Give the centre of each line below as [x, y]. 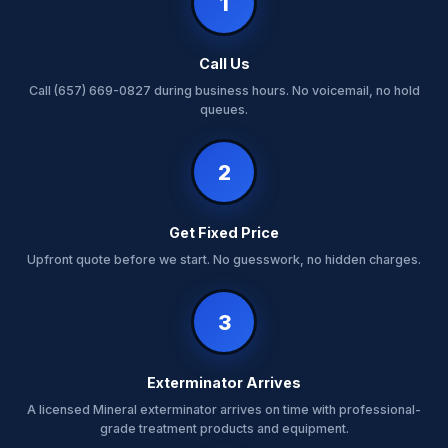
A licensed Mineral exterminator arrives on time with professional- [224, 409]
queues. [224, 109]
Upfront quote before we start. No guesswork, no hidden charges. [224, 259]
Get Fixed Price [224, 232]
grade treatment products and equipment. [224, 428]
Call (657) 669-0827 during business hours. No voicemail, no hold [224, 90]
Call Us [224, 63]
